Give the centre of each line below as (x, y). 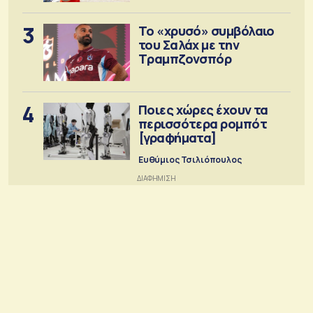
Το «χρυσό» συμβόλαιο (206, 30)
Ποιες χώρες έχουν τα (203, 109)
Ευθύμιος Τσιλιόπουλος (190, 159)
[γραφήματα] (177, 137)
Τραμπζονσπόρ (185, 58)
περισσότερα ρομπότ (202, 123)
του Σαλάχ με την (189, 44)
